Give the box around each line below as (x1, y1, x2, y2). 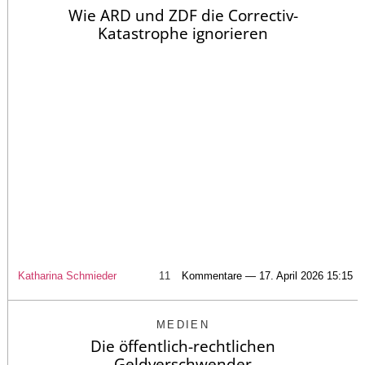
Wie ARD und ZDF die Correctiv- (68, 5, 298, 27)
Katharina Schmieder (17, 269, 117, 282)
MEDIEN (156, 318, 209, 331)
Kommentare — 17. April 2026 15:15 (181, 269, 353, 282)
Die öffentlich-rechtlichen (90, 335, 275, 357)
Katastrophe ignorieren (98, 23, 268, 45)
